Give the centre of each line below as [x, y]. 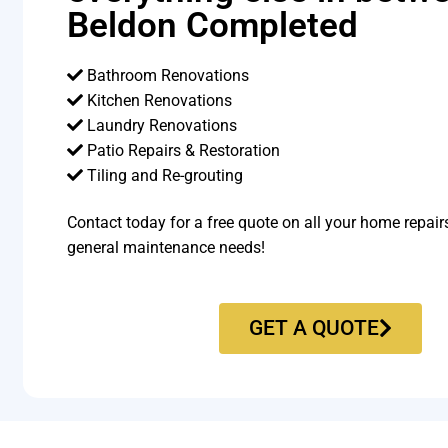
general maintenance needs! [166, 248]
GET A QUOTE [313, 327]
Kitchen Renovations [158, 100]
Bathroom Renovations [166, 75]
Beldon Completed [213, 24]
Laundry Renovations [160, 125]
